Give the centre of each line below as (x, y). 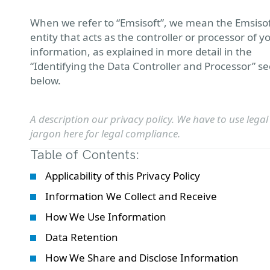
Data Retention (82, 237)
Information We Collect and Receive (131, 196)
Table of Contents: (85, 155)
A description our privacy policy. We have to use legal (149, 119)
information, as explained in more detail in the (141, 52)
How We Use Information (106, 217)
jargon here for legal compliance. (105, 133)
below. (46, 80)
